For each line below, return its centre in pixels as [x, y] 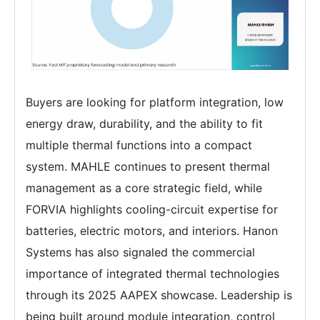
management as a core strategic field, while [144, 187]
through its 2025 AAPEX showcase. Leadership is [159, 295]
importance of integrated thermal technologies [152, 273]
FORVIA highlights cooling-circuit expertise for [152, 209]
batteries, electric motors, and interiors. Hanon [152, 230]
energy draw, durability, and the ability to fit [144, 123]
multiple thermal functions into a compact [139, 145]
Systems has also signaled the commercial [140, 252]
